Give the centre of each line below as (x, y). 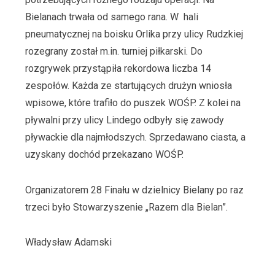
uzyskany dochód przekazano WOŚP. (104, 154)
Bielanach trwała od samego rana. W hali (111, 17)
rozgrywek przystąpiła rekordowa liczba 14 (118, 68)
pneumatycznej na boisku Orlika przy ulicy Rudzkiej (134, 34)
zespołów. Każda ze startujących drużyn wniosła (128, 86)
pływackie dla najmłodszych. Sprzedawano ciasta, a (135, 137)
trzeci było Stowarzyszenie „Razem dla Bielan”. (126, 207)
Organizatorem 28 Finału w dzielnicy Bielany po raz (134, 190)
